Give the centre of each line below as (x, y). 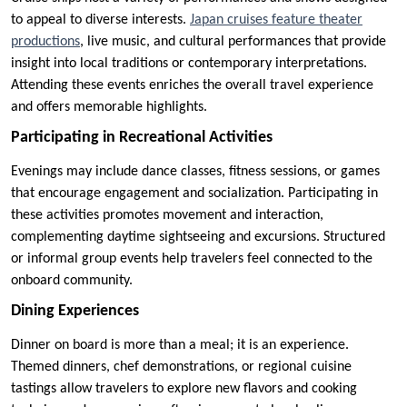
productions (45, 41)
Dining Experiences (75, 311)
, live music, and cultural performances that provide (233, 41)
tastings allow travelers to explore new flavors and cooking (184, 388)
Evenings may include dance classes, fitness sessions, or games (195, 171)
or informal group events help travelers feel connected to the (192, 258)
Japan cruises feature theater (276, 20)
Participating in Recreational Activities (142, 137)
